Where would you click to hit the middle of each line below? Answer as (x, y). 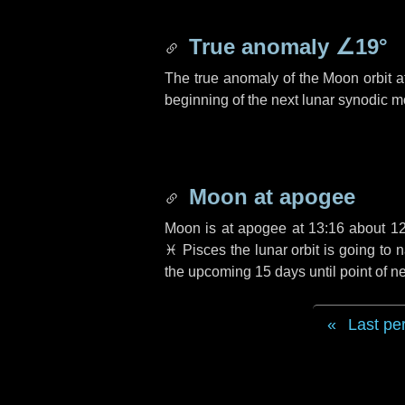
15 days (280, 272)
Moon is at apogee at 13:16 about (278, 228)
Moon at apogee (269, 197)
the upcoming (210, 272)
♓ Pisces (195, 250)
